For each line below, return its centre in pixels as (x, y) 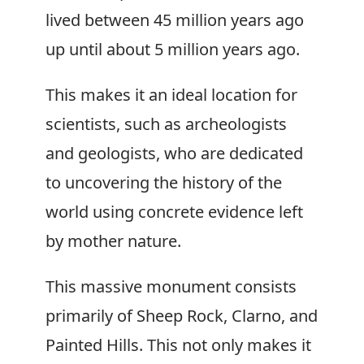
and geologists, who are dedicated (174, 153)
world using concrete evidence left (174, 212)
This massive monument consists (171, 286)
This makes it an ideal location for (171, 95)
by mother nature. (113, 241)
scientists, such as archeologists (166, 124)
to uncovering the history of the (164, 182)
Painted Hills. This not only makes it (178, 345)
